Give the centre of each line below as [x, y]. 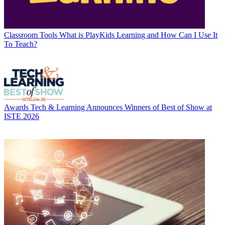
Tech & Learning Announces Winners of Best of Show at [121, 107]
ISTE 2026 [22, 116]
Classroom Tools [31, 35]
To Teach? [21, 44]
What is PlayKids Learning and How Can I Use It [138, 35]
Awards [16, 107]
